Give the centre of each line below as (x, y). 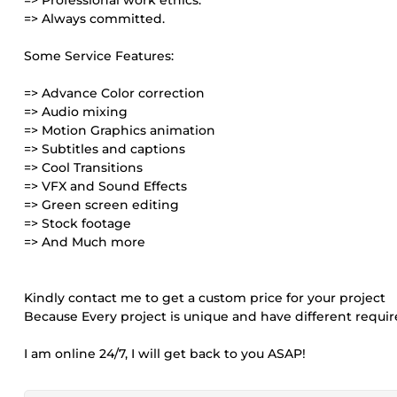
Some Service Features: (99, 56)
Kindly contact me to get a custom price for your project (205, 298)
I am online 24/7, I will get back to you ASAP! (165, 354)
